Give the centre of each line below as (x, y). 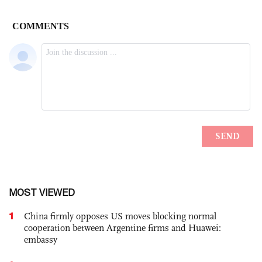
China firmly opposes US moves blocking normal (120, 216)
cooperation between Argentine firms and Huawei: (123, 227)
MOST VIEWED (42, 192)
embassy (41, 239)
